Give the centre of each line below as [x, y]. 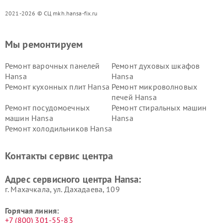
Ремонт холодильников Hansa [58, 128]
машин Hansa [29, 118]
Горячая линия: [32, 210]
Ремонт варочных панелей [53, 65]
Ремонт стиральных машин [159, 107]
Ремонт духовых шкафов [156, 65]
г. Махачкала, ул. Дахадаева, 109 [62, 189]
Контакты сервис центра [59, 156]
